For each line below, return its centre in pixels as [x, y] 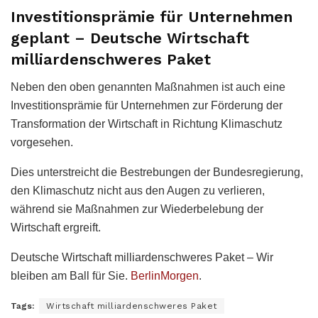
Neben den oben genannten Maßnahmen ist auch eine [148, 87]
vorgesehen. [42, 142]
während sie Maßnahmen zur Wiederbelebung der [137, 209]
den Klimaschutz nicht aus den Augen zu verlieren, [138, 190]
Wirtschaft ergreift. [56, 227]
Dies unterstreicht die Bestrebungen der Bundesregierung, [157, 172]
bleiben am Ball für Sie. [71, 275]
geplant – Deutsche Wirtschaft [130, 38]
